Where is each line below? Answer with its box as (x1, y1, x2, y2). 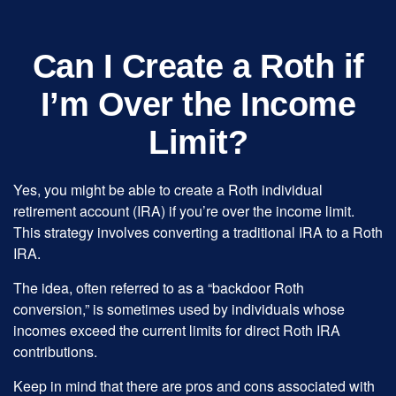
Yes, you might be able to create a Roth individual (13, 179, 323, 200)
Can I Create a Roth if (32, 48, 364, 85)
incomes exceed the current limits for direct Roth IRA (13, 320, 340, 340)
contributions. (13, 341, 97, 362)
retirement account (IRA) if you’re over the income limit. (13, 201, 354, 221)
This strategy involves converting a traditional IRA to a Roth (13, 222, 383, 242)
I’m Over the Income (40, 86, 356, 123)
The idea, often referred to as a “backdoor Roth (13, 278, 304, 298)
